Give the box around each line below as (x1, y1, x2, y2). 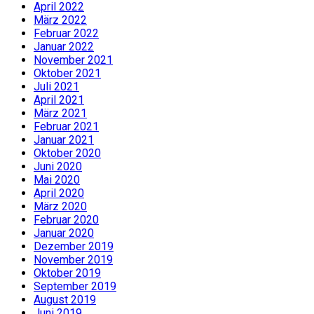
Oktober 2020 (34, 146, 101, 160)
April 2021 (34, 93, 84, 107)
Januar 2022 (34, 39, 94, 53)
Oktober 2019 (34, 266, 101, 280)
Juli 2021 (34, 79, 79, 93)
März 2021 (34, 106, 87, 120)
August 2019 (34, 292, 96, 306)
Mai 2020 (34, 172, 80, 186)
